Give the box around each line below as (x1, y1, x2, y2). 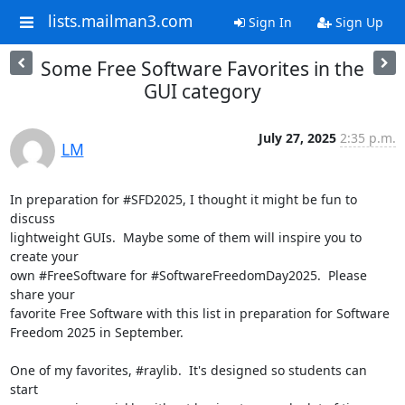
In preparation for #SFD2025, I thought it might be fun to (9, 191, 357, 208)
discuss (9, 210, 55, 227)
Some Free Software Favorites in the (41, 56, 364, 81)
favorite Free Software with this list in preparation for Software (9, 305, 390, 322)
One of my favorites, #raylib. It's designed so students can (9, 362, 367, 379)
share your (9, 286, 75, 303)
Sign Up (331, 14, 383, 31)
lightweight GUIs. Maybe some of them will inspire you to (9, 229, 362, 246)
